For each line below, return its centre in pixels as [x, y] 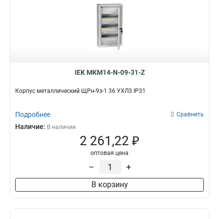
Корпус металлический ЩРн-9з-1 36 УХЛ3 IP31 [80, 91]
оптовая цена [109, 153]
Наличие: [31, 127]
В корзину [109, 185]
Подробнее [33, 114]
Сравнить [190, 114]
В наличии [61, 127]
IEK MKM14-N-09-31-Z [109, 72]
